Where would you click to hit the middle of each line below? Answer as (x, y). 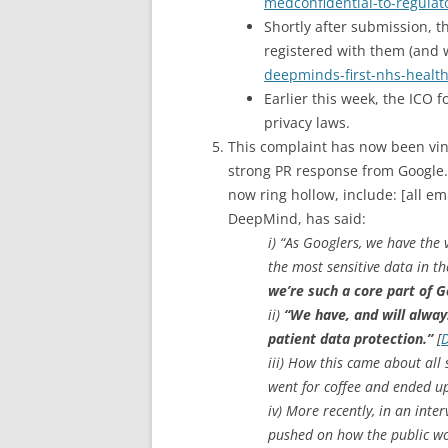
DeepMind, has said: (297, 218)
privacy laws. (307, 122)
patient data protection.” (350, 338)
